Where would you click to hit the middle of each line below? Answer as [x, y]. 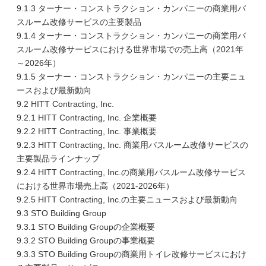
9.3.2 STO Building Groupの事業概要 [86, 240]
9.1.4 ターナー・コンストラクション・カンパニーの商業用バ [131, 36]
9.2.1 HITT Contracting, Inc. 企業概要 [87, 118]
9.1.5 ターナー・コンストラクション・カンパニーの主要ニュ [131, 77]
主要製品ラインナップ [58, 159]
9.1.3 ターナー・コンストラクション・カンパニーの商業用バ [131, 8]
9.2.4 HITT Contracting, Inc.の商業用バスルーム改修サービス [131, 172]
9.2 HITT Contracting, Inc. [65, 104]
